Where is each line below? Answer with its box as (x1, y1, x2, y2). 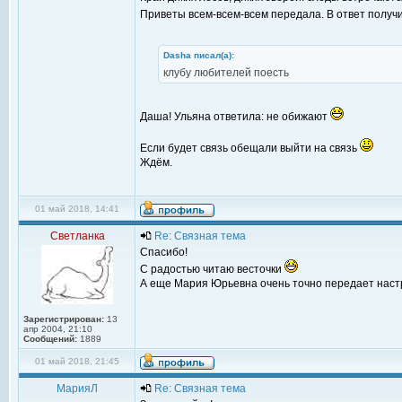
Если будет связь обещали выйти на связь (140, 142, 360, 154)
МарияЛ (57, 382, 98, 395)
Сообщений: (23, 334, 77, 344)
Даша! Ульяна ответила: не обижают (140, 110, 330, 123)
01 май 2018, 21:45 (35, 356, 119, 366)
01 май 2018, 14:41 (35, 204, 119, 214)
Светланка (49, 230, 105, 242)
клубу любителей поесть (163, 66, 289, 79)
